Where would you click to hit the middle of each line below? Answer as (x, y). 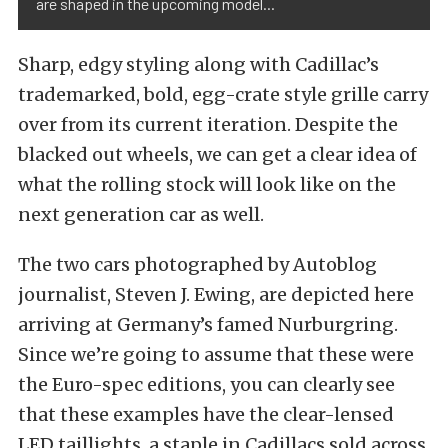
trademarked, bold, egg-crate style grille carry (223, 94)
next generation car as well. (141, 214)
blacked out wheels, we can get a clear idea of (217, 154)
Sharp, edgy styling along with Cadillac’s (198, 64)
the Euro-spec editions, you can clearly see (206, 384)
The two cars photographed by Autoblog (197, 264)
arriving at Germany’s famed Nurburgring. (208, 324)
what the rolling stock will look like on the (207, 184)
